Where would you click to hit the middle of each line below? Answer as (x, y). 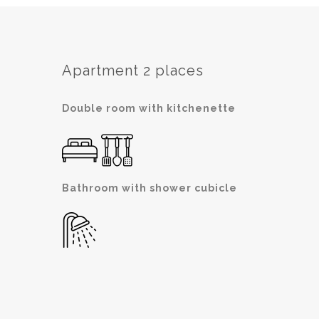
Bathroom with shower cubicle (150, 188)
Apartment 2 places (133, 70)
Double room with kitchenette (149, 108)
